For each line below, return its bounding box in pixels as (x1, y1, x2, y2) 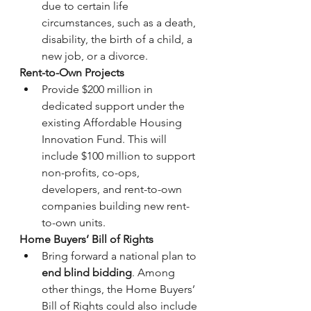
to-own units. (42, 216, 106, 229)
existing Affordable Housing (42, 116, 185, 129)
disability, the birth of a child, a (42, 33, 195, 46)
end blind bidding (42, 266, 132, 279)
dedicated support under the (42, 99, 187, 112)
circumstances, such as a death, (42, 16, 199, 29)
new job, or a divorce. (42, 49, 148, 62)
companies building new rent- (42, 199, 190, 212)
